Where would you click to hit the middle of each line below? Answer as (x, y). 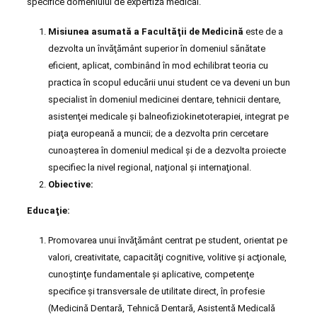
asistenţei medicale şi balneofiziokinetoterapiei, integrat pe (168, 116)
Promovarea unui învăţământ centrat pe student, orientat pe (167, 240)
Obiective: (70, 184)
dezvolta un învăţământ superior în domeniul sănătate (156, 48)
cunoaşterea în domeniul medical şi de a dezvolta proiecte (167, 150)
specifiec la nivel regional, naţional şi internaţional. (149, 167)
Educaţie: (48, 211)
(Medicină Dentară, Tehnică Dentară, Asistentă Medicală (161, 308)
